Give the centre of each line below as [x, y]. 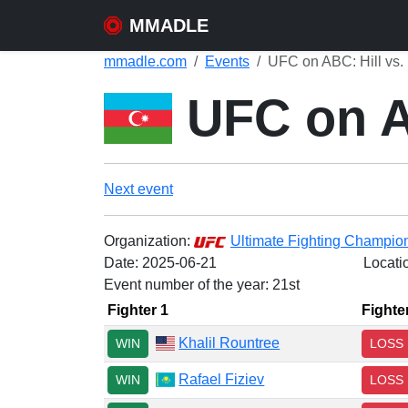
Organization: [149, 241]
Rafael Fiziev [222, 379]
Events [227, 61]
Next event [138, 189]
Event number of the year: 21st [202, 285]
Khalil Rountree [229, 342]
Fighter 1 [138, 310]
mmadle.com [145, 61]
